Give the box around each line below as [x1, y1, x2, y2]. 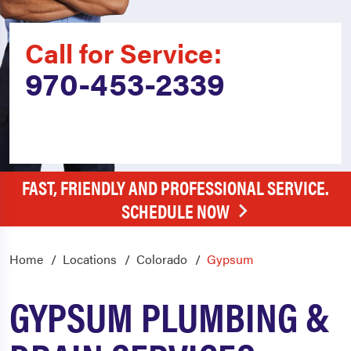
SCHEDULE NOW [121, 197, 230, 224]
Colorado [136, 250, 187, 268]
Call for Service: [25, 34, 222, 71]
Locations [63, 250, 117, 268]
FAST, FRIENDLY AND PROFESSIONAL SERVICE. [22, 174, 329, 201]
